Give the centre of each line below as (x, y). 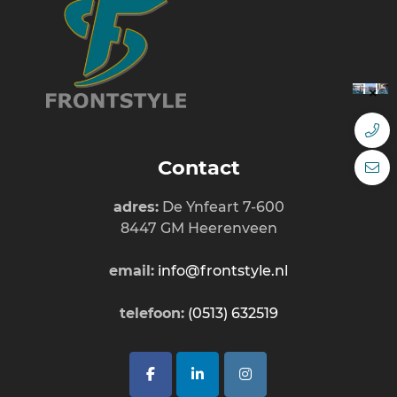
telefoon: (152, 313)
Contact (198, 167)
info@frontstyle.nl (223, 270)
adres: (136, 206)
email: (132, 270)
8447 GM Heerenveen (198, 228)
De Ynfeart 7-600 (221, 206)
